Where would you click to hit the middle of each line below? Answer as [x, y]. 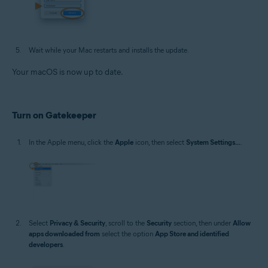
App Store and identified [192, 234]
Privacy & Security [77, 223]
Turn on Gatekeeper [54, 115]
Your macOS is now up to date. [68, 72]
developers [46, 245]
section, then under [202, 223]
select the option [127, 234]
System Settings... [213, 142]
